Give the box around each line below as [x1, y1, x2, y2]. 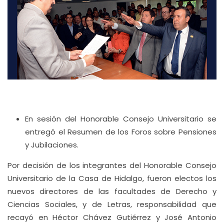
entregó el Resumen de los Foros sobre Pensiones [25, 126, 216, 137]
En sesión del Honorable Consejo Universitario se [25, 113, 216, 124]
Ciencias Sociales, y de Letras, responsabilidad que [7, 199, 216, 209]
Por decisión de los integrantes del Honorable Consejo [7, 160, 216, 170]
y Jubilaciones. [25, 139, 78, 150]
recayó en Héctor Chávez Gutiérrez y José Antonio [7, 212, 216, 222]
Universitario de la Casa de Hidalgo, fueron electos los [7, 173, 216, 183]
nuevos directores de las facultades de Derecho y [7, 186, 216, 196]
